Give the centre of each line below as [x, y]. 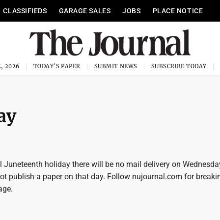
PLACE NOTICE [178, 11]
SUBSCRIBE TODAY [179, 66]
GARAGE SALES [85, 11]
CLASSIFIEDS [25, 11]
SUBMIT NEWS [116, 66]
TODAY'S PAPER [57, 66]
